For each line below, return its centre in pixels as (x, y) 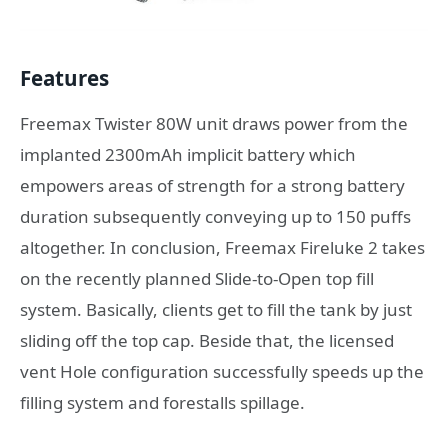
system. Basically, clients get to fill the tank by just (216, 310)
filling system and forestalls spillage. (162, 403)
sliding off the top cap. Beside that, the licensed (207, 341)
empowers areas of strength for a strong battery (212, 186)
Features (64, 77)
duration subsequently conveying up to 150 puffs (215, 217)
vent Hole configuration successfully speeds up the (222, 372)
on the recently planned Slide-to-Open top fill (197, 279)
